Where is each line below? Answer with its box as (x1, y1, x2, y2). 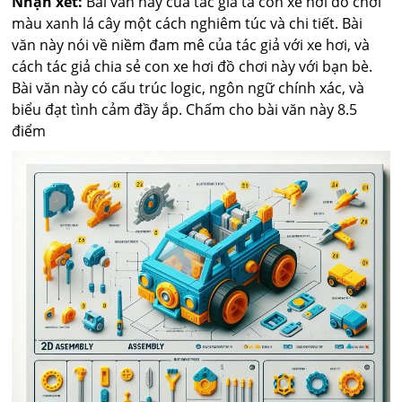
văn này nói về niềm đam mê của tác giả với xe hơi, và (12, 35, 371, 56)
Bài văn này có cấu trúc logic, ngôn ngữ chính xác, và (12, 78, 365, 99)
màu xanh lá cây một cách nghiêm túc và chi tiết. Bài (12, 13, 363, 34)
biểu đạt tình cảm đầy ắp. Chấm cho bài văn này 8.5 (12, 100, 358, 120)
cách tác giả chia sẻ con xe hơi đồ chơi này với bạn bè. (12, 57, 373, 77)
